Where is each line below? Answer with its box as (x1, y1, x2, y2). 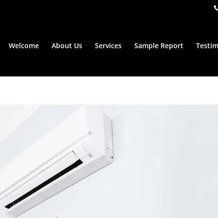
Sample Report (134, 41, 183, 50)
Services (94, 41, 122, 50)
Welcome (8, 41, 39, 50)
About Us (51, 41, 82, 50)
